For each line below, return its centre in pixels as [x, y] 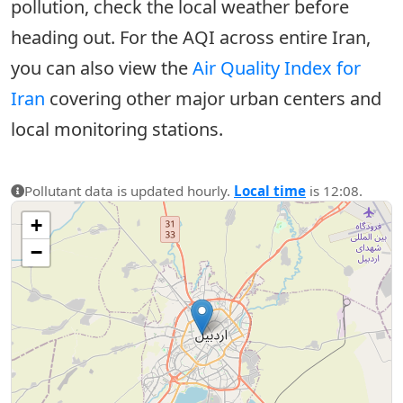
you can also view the [102, 68]
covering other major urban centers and [213, 99]
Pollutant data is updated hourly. [129, 191]
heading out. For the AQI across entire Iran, [191, 37]
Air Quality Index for [277, 68]
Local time [270, 191]
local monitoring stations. [117, 129]
